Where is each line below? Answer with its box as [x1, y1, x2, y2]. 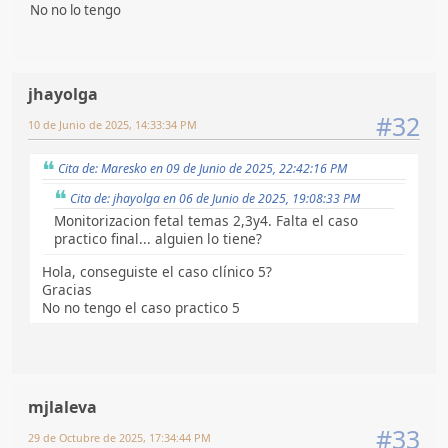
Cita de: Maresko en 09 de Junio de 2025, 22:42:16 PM [58, 159, 347, 177]
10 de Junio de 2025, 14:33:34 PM [28, 116, 197, 132]
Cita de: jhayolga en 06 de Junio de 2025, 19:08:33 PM [70, 189, 360, 207]
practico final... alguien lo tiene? [54, 229, 262, 249]
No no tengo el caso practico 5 [42, 298, 240, 318]
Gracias [42, 280, 92, 300]
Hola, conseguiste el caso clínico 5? [42, 262, 272, 282]
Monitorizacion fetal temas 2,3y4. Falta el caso [54, 211, 358, 231]
